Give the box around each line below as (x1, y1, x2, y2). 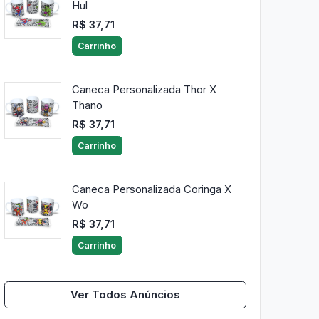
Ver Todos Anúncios (70, 288, 180, 301)
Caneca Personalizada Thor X (71, 83, 216, 97)
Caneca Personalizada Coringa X (71, 182, 231, 197)
